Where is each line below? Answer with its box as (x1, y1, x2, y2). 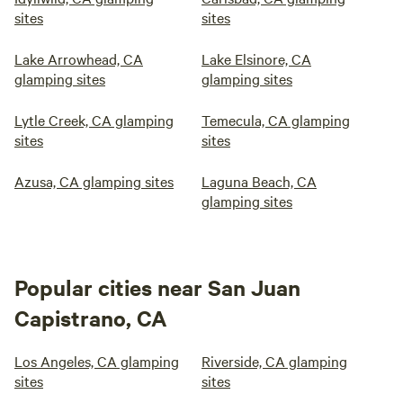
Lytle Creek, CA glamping (14, 110, 174, 130)
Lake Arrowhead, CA (14, 49, 143, 68)
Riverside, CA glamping (201, 351, 347, 371)
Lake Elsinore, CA (201, 49, 311, 68)
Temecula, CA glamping (201, 110, 350, 130)
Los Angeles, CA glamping (14, 351, 179, 371)
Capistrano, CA (14, 303, 167, 332)
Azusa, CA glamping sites (14, 171, 174, 191)
